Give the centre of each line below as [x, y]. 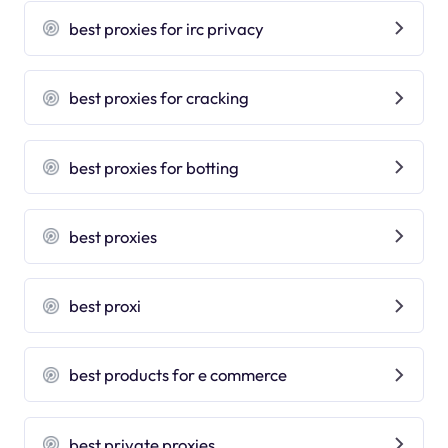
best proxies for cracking [159, 98]
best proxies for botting [154, 167]
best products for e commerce [178, 375]
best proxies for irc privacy [167, 28]
